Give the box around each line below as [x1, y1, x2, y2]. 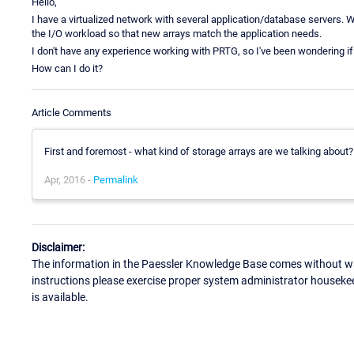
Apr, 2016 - [44, 173, 93, 186]
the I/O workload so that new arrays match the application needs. [32, 27, 322, 40]
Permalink [93, 173, 138, 186]
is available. [32, 291, 88, 304]
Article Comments [32, 106, 111, 119]
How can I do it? [32, 62, 103, 74]
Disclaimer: [32, 241, 85, 254]
